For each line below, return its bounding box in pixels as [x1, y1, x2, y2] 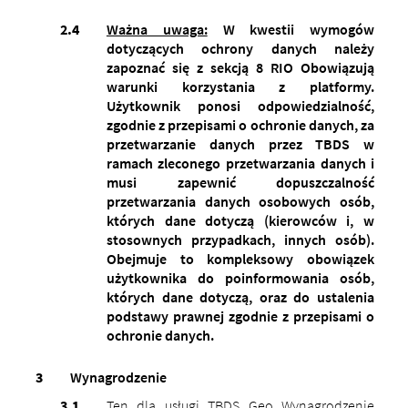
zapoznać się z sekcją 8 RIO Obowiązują [106, 57, 375, 76]
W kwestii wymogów [207, 19, 375, 38]
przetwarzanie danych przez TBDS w [106, 134, 375, 153]
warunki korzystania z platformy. [106, 76, 375, 96]
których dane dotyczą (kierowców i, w [106, 210, 375, 229]
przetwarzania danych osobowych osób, [106, 191, 375, 210]
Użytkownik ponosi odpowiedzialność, [106, 96, 375, 115]
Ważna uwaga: [106, 19, 208, 38]
